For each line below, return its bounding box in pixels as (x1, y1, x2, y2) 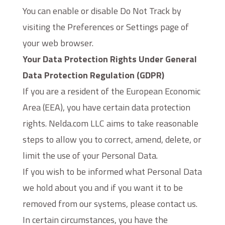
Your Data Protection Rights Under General (22, 52, 197, 66)
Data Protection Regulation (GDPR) (22, 68, 164, 82)
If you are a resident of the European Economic (22, 84, 200, 98)
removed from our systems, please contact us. (22, 197, 197, 210)
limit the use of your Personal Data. (22, 149, 158, 162)
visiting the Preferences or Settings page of (22, 20, 189, 34)
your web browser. (22, 36, 93, 50)
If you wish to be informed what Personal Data (22, 165, 202, 178)
